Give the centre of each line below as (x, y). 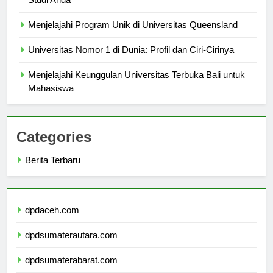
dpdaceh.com (52, 221)
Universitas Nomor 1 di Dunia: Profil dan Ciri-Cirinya (131, 61)
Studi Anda (49, 11)
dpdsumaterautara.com (71, 246)
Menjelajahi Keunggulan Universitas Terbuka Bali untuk (136, 86)
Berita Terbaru (53, 171)
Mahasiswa (51, 99)
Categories (54, 148)
